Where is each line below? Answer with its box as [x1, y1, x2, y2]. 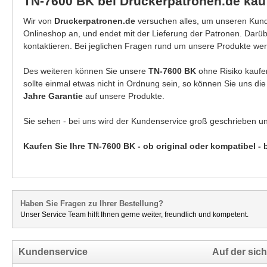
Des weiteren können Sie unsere [23, 66, 148, 76]
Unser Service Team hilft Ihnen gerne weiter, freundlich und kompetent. [20, 210, 249, 218]
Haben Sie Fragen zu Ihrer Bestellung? [20, 199, 163, 208]
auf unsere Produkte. [83, 91, 164, 101]
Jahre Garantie [23, 91, 83, 101]
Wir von [23, 16, 54, 26]
